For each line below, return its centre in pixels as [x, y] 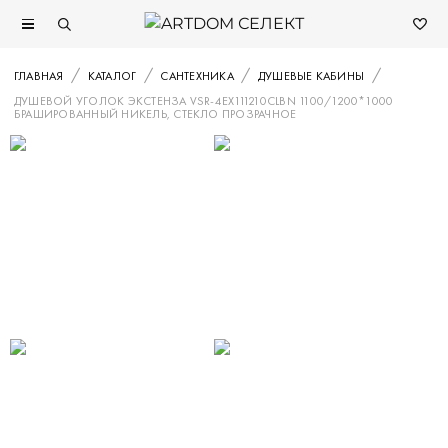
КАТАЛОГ [112, 76]
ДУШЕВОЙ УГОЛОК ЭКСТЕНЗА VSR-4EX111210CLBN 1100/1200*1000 [204, 101]
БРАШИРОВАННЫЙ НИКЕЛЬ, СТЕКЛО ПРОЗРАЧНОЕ [155, 114]
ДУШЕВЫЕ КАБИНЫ [311, 76]
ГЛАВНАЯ [39, 76]
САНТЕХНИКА [197, 76]
